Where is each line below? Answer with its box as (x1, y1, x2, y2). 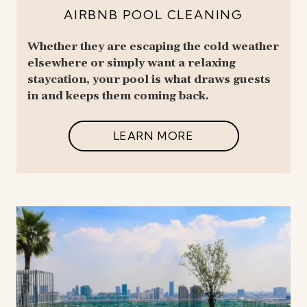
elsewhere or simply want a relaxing (27, 56, 236, 70)
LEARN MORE (113, 129, 194, 143)
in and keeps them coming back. (27, 88, 209, 103)
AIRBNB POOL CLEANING (64, 6, 243, 23)
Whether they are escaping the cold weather (27, 39, 279, 53)
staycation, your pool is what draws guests (27, 72, 271, 86)
